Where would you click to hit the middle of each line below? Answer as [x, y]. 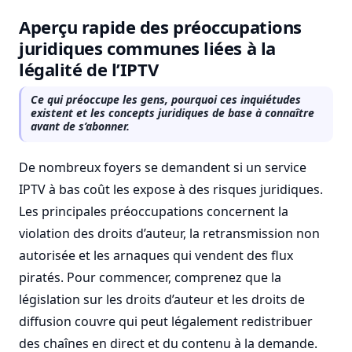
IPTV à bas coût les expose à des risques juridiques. [171, 189]
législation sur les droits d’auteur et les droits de [162, 299]
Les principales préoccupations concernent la [154, 211]
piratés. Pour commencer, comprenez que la [150, 277]
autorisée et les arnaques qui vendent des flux [156, 255]
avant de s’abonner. [80, 126]
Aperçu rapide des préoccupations [160, 27]
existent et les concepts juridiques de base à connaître [172, 113]
